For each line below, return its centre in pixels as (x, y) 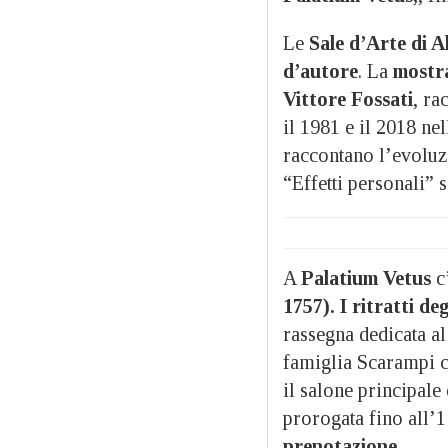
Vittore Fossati (348, 98)
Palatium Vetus (366, 277)
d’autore (320, 70)
